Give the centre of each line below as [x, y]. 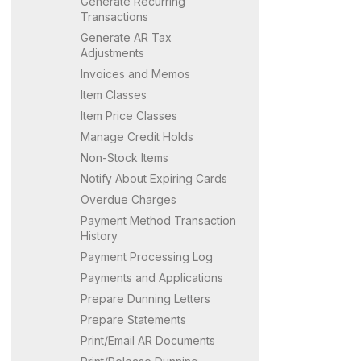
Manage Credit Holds [137, 136]
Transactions [114, 16]
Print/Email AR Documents [148, 340]
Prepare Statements [133, 319]
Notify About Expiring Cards [154, 178]
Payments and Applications [152, 277]
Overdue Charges [129, 199]
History [99, 235]
